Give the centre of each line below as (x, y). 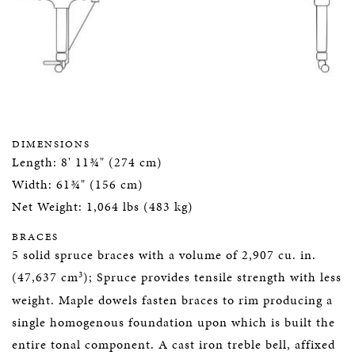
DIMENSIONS (51, 144)
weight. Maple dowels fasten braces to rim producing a (172, 300)
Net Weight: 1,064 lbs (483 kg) (103, 206)
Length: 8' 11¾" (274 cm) (89, 162)
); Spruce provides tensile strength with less (212, 277)
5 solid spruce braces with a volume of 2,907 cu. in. (164, 255)
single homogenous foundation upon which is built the (174, 322)
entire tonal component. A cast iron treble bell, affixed (174, 344)
